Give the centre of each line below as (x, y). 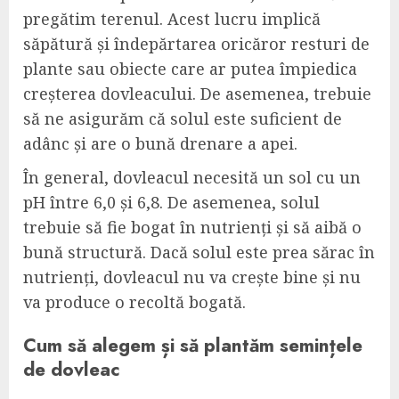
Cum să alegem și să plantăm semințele (193, 345)
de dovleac (72, 369)
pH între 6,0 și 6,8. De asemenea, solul (171, 202)
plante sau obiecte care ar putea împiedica (190, 68)
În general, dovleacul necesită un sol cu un (192, 177)
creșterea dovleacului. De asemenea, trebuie (197, 93)
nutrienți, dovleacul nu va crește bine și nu (192, 277)
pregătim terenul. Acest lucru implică (172, 18)
